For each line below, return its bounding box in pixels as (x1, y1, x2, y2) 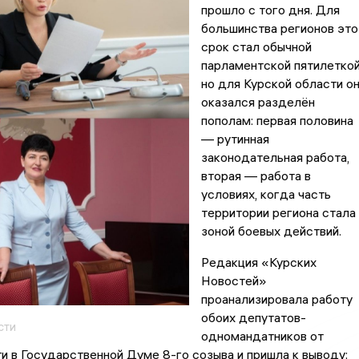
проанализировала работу (200, 291, 353, 308)
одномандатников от (200, 328, 324, 345)
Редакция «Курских (200, 254, 317, 271)
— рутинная (200, 131, 269, 147)
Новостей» (200, 272, 267, 289)
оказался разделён (200, 94, 315, 111)
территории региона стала (200, 204, 356, 221)
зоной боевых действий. (200, 223, 341, 240)
